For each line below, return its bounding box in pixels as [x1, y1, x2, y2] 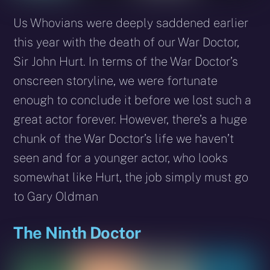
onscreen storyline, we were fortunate [13, 73, 218, 88]
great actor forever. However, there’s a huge [13, 111, 248, 127]
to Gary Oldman [13, 189, 99, 204]
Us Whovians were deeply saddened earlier [13, 15, 249, 30]
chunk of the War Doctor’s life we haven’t [13, 131, 234, 146]
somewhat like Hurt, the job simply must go [13, 169, 249, 184]
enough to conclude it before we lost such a [13, 92, 252, 107]
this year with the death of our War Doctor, [13, 34, 240, 49]
